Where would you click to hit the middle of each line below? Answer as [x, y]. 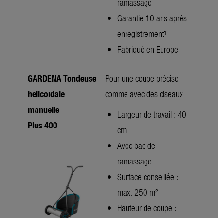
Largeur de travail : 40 [152, 114]
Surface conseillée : [148, 176]
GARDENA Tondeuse [62, 78]
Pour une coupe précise [142, 78]
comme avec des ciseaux [144, 93]
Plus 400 [43, 125]
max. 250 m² [138, 192]
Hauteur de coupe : [147, 207]
